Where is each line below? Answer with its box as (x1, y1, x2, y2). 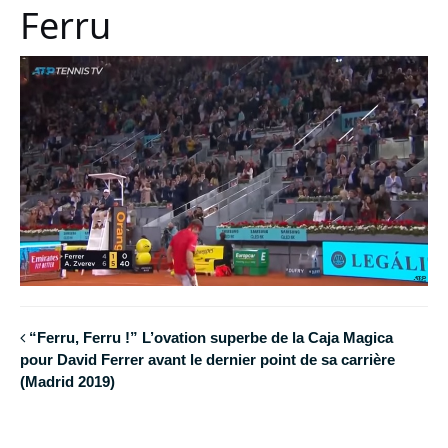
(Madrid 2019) (20, 372, 115, 390)
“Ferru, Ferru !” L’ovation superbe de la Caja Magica (29, 328, 393, 346)
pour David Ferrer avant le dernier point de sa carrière (20, 350, 395, 368)
